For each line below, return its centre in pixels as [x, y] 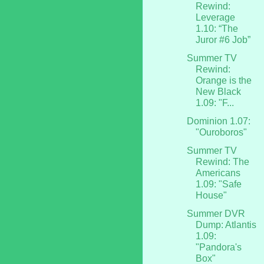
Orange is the [223, 80]
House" [211, 195]
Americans [218, 173]
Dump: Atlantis [226, 225]
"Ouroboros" [221, 132]
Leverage [215, 17]
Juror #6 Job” [223, 39]
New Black [218, 91]
